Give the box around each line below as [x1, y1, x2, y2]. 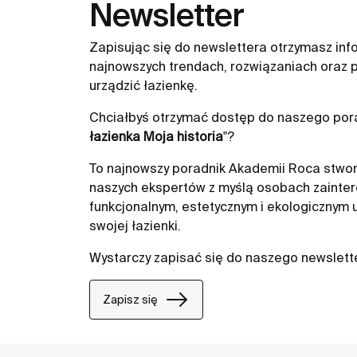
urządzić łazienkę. [89, 78, 201, 93]
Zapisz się [103, 292, 158, 306]
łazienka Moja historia [89, 129, 223, 144]
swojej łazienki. [89, 218, 184, 233]
